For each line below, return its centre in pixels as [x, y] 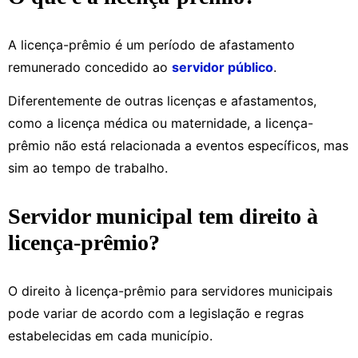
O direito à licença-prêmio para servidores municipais [170, 291]
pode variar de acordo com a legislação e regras [156, 313]
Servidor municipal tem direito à [163, 216]
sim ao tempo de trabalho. [88, 168]
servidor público [223, 67]
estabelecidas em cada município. [112, 336]
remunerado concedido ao [90, 67]
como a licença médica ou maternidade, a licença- [161, 123]
